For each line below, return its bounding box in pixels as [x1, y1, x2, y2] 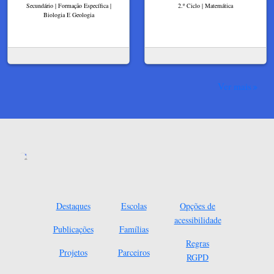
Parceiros [117, 246, 150, 259]
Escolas [120, 200, 147, 212]
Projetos [59, 246, 87, 259]
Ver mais [218, 80, 251, 93]
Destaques [56, 200, 91, 212]
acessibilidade [174, 214, 221, 226]
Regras [186, 237, 209, 250]
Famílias [119, 223, 149, 235]
